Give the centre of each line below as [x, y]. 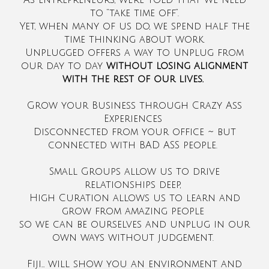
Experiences [134, 119]
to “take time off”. [134, 14]
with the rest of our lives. [134, 80]
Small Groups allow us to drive [134, 172]
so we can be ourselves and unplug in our [134, 225]
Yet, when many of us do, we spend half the [134, 27]
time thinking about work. [134, 40]
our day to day [64, 66]
